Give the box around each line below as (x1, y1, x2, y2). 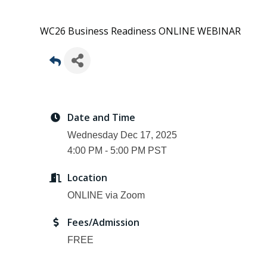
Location (67, 170, 107, 184)
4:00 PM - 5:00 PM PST (67, 145, 167, 156)
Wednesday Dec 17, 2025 (67, 129, 177, 140)
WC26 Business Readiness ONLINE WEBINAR (40, 24, 241, 38)
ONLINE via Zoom (67, 190, 147, 200)
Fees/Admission (67, 215, 139, 229)
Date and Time (67, 110, 135, 124)
